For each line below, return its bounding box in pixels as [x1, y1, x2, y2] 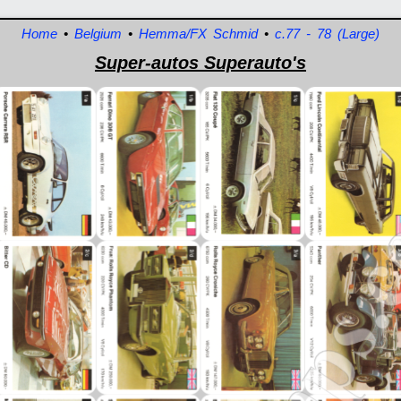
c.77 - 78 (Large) [274, 26, 380, 41]
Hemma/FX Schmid [138, 26, 258, 41]
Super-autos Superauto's [94, 53, 306, 73]
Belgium [73, 26, 122, 41]
